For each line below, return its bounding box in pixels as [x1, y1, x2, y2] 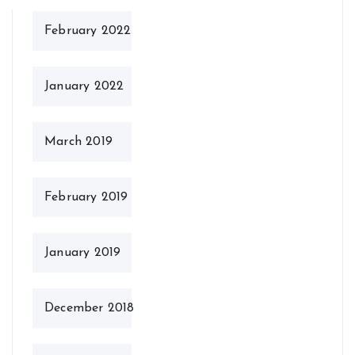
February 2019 [44, 191, 128, 204]
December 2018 [44, 302, 135, 315]
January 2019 [44, 246, 121, 259]
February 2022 [44, 25, 132, 37]
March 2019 [44, 136, 113, 148]
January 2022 [44, 80, 124, 93]
